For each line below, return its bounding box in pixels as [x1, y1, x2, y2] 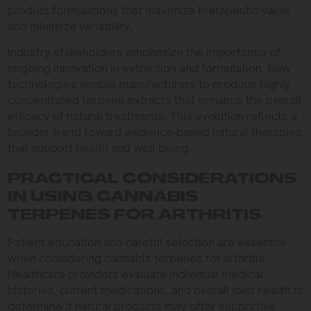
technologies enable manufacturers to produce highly [7, 77, 291, 91]
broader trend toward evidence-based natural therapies [7, 125, 302, 139]
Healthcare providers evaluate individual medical [7, 267, 263, 281]
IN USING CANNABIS [7, 191, 199, 205]
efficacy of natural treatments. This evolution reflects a [7, 109, 297, 123]
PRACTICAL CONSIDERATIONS [7, 173, 297, 187]
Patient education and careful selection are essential [7, 235, 286, 249]
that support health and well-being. [7, 141, 191, 155]
